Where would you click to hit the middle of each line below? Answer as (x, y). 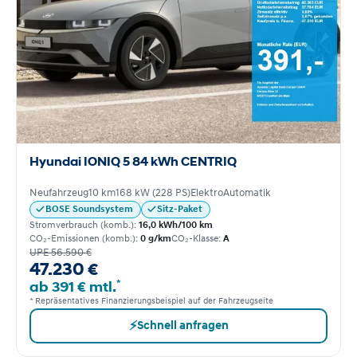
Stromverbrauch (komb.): (84, 225)
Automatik (247, 192)
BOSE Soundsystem (89, 209)
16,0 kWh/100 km (176, 225)
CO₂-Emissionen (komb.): (85, 238)
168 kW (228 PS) (153, 192)
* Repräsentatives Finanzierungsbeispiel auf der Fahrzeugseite (151, 300)
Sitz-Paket (180, 209)
